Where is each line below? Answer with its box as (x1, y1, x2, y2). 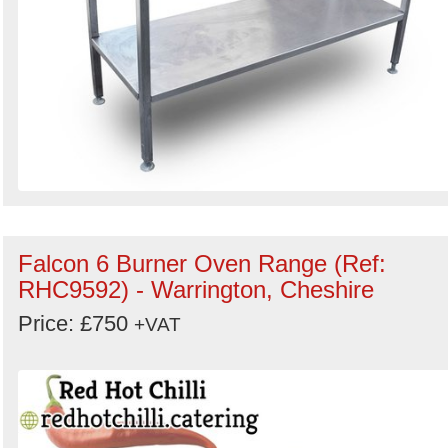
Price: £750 (18, 311, 134, 336)
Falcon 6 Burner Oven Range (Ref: (18, 250, 386, 277)
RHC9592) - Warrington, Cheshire (18, 276, 374, 303)
